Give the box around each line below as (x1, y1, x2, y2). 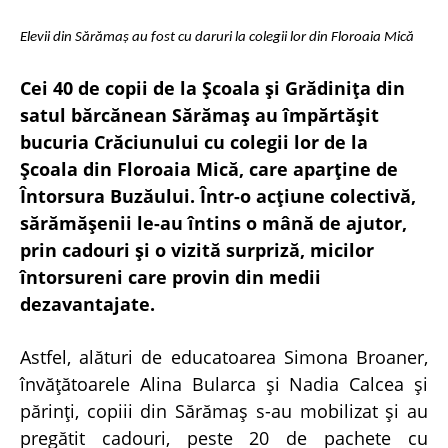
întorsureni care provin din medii (20, 264, 321, 289)
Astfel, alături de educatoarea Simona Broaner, (20, 344, 428, 369)
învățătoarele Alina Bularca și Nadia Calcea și (20, 371, 428, 396)
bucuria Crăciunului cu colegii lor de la (20, 129, 368, 154)
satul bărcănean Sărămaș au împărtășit (20, 102, 379, 127)
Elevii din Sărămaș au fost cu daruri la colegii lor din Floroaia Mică (20, 29, 414, 45)
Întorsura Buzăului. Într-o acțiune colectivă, (20, 183, 416, 208)
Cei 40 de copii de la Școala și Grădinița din (20, 75, 405, 100)
